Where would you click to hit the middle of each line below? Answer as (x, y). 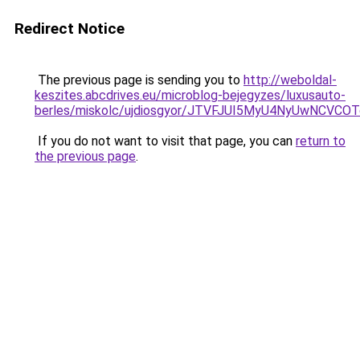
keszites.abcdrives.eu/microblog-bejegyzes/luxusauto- (190, 95)
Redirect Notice (70, 29)
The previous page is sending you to (139, 80)
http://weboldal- (290, 80)
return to (321, 141)
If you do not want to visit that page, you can (165, 141)
